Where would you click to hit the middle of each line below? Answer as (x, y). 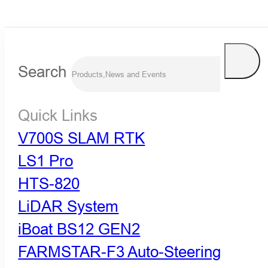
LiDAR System (68, 206)
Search (42, 71)
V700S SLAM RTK (82, 138)
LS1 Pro (46, 161)
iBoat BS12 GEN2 (79, 229)
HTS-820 (49, 184)
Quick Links (58, 115)
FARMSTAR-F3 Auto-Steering (120, 252)
